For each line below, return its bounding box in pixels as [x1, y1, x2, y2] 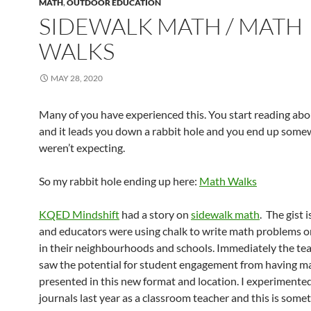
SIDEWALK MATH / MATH [39, 12, 303, 40]
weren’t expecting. [39, 141, 125, 154]
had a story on [119, 208, 191, 221]
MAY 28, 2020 [51, 73, 103, 83]
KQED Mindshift [39, 208, 119, 221]
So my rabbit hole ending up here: [39, 174, 199, 187]
